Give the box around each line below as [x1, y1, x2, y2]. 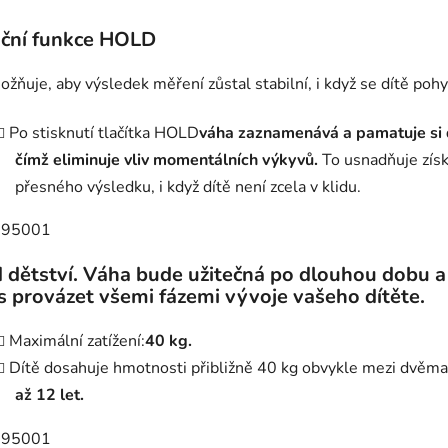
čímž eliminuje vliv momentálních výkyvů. [15, 148, 318, 171]
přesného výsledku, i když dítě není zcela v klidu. [15, 175, 361, 198]
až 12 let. [15, 384, 84, 407]
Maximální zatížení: [9, 330, 145, 353]
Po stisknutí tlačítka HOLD [9, 121, 199, 144]
